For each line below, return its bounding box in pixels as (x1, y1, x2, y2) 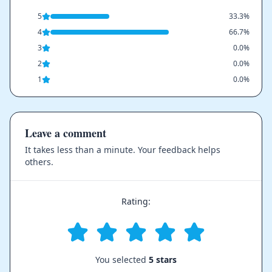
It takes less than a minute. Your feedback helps (25, 143, 220, 155)
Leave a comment (25, 124, 106, 141)
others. (25, 155, 53, 168)
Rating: (121, 195, 151, 207)
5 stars (149, 253, 177, 265)
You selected (95, 253, 149, 265)
